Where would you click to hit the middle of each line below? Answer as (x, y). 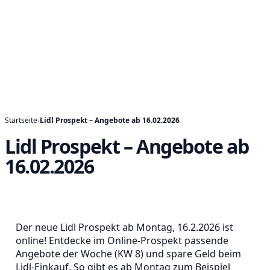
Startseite (21, 120)
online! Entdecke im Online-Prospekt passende (122, 240)
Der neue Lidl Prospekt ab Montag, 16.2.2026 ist (124, 227)
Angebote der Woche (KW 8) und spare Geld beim (128, 254)
